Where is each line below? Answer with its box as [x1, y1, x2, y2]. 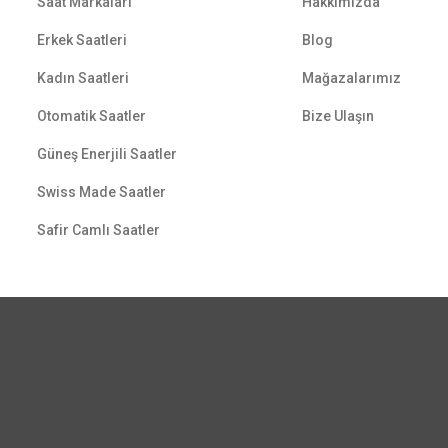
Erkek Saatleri [37, 32, 128, 48]
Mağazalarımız [302, 70, 402, 86]
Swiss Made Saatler [37, 184, 167, 200]
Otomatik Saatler [37, 108, 147, 124]
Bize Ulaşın [302, 108, 375, 124]
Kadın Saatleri [37, 70, 130, 86]
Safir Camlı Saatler [37, 222, 161, 238]
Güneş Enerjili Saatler [37, 146, 178, 162]
